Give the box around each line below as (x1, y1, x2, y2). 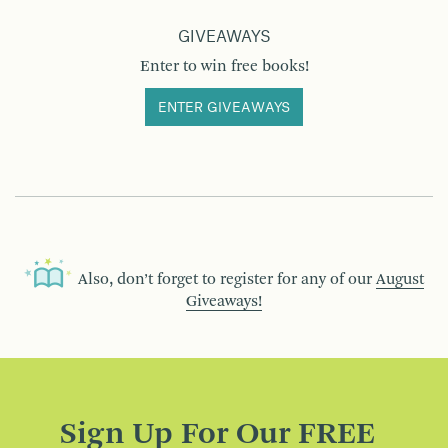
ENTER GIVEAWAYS (158, 101, 290, 114)
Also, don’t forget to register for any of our (78, 271, 376, 288)
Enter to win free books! (139, 58, 309, 75)
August (376, 271, 424, 288)
